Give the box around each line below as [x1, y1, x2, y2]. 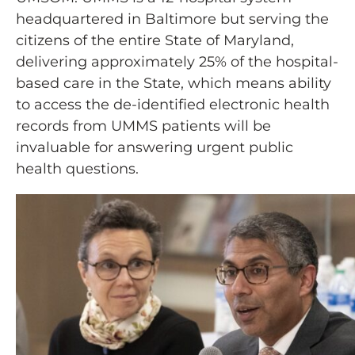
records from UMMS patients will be [16, 117, 271, 136]
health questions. [16, 160, 139, 178]
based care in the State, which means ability [16, 74, 331, 93]
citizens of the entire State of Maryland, [16, 32, 294, 50]
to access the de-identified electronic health [16, 96, 330, 114]
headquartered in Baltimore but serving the [16, 10, 329, 29]
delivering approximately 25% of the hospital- [16, 53, 338, 71]
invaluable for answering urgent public [16, 139, 293, 157]
